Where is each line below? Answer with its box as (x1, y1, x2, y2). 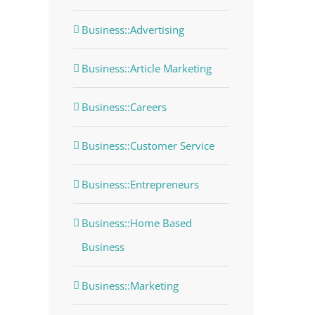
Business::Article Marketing (81, 60, 212, 75)
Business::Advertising (81, 22, 184, 37)
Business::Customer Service (81, 138, 214, 153)
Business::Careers (81, 99, 167, 114)
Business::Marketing (81, 278, 179, 292)
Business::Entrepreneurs (81, 176, 199, 191)
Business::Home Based (81, 215, 192, 230)
